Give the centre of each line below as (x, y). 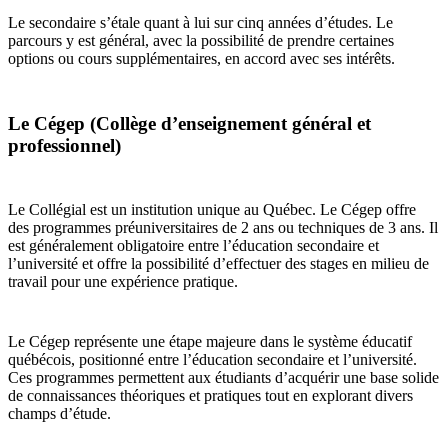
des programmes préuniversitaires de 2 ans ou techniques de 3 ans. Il (223, 228)
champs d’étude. (59, 414)
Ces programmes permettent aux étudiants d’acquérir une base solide (223, 378)
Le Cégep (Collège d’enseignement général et (189, 123)
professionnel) (64, 145)
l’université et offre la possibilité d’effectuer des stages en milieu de (218, 264)
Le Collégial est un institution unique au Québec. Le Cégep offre (212, 210)
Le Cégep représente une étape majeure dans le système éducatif (210, 342)
